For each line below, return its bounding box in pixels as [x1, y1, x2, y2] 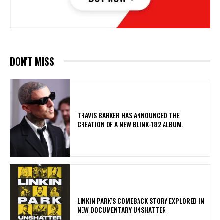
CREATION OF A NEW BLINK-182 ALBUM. [77, 118, 187, 129]
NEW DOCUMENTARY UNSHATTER [77, 204, 166, 215]
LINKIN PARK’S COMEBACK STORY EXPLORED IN [77, 195, 205, 206]
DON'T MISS [10, 54, 54, 69]
